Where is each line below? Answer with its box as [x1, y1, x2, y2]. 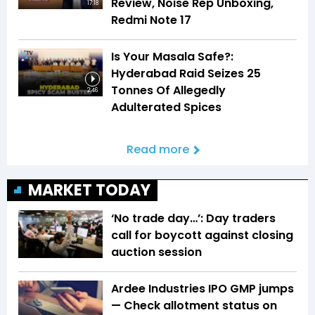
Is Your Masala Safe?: [111, 49, 233, 65]
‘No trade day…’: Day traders [111, 210, 276, 227]
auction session [111, 244, 202, 261]
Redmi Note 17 [111, 12, 191, 29]
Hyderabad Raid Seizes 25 [111, 65, 261, 82]
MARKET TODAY [28, 179, 150, 202]
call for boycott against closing [111, 227, 293, 244]
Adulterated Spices [111, 99, 221, 116]
